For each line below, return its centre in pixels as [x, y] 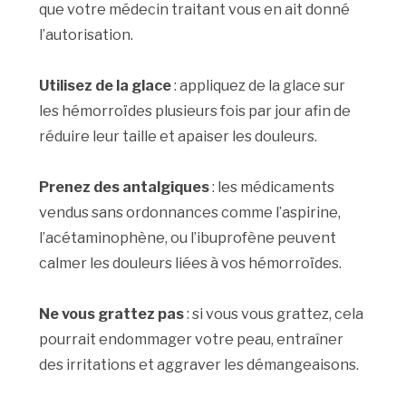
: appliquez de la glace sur [259, 85]
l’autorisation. [87, 34]
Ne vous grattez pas [112, 314]
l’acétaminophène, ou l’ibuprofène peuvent [188, 237]
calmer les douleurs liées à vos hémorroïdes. [191, 263]
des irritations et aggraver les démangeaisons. [199, 364]
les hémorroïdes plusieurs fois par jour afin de [195, 111]
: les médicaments [272, 187]
